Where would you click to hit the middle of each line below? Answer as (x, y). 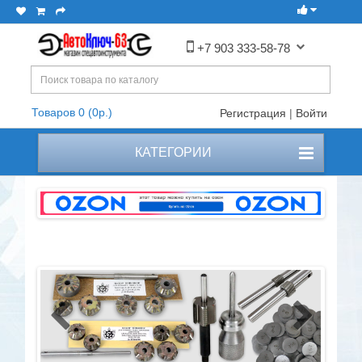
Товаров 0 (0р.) (72, 113)
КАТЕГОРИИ (168, 153)
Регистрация (253, 114)
